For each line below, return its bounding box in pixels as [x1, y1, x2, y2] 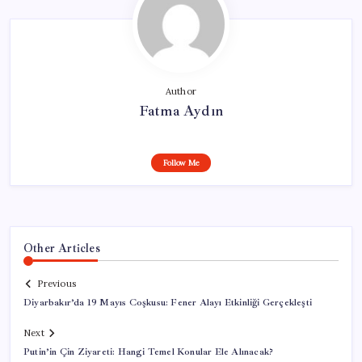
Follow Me [162, 157, 200, 168]
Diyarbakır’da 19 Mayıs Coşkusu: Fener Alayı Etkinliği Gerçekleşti [23, 297, 313, 309]
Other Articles [23, 240, 100, 255]
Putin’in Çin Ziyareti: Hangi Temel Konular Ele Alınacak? [23, 346, 274, 359]
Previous [37, 278, 76, 290]
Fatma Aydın [138, 101, 224, 120]
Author [165, 85, 197, 97]
